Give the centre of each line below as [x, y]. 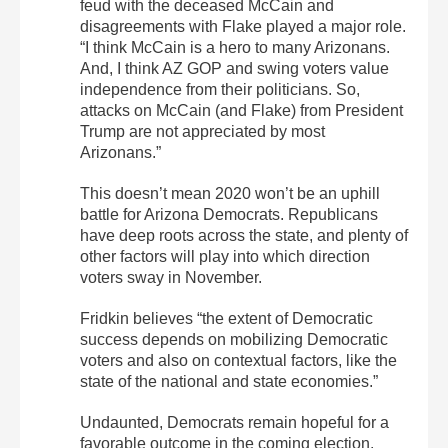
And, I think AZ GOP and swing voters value [234, 69]
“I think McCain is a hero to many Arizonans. [235, 48]
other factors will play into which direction [225, 257]
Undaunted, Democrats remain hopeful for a [234, 423]
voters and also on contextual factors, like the [238, 361]
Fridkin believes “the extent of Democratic [226, 319]
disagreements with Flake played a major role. [243, 27]
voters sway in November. [171, 278]
